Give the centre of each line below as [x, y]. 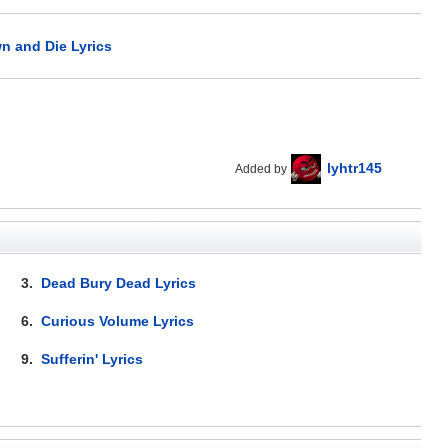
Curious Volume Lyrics [118, 320]
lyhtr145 [355, 167]
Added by [261, 168]
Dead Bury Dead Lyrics [119, 282]
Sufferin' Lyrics [92, 358]
